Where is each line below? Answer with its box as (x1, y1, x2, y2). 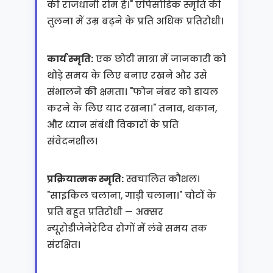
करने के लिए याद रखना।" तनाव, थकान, (46, 102, 217, 115)
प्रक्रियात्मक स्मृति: (46, 172, 124, 185)
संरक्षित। (46, 238, 80, 251)
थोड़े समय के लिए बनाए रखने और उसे (46, 69, 207, 82)
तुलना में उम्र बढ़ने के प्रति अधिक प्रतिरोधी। (46, 15, 224, 27)
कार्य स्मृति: (46, 52, 93, 65)
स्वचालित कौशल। (123, 172, 200, 185)
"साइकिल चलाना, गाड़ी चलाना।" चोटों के (46, 189, 216, 202)
